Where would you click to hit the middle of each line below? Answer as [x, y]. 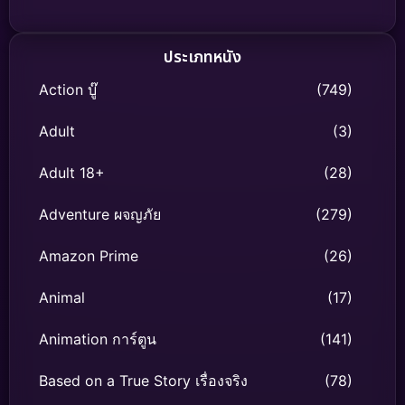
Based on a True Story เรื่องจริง [143, 381]
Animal [62, 298]
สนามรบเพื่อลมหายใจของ [287, 17]
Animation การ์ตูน [98, 339]
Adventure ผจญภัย [100, 215]
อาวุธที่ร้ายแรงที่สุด [90, 18]
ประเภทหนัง [202, 58]
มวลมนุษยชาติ [259, 37]
